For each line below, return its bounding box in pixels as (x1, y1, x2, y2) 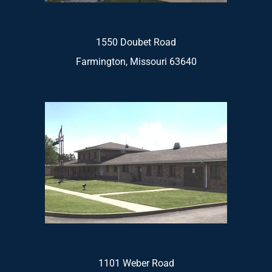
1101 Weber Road (98, 257, 174, 269)
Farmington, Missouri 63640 (75, 56, 197, 67)
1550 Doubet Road (96, 36, 176, 48)
